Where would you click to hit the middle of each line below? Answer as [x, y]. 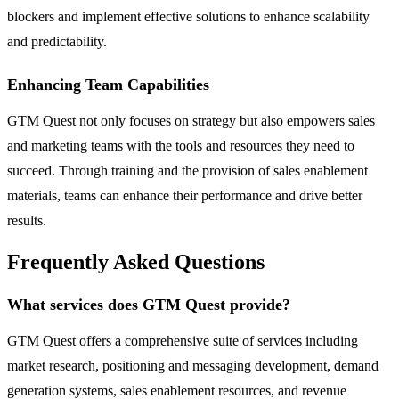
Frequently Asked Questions [136, 262]
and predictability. [57, 41]
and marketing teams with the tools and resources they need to [181, 145]
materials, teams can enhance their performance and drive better [185, 195]
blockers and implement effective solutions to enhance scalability [188, 16]
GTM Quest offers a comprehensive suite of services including [183, 341]
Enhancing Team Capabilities [108, 84]
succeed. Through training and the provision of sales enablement [187, 170]
